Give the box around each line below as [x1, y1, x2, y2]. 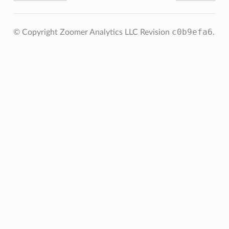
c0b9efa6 [171, 27, 213, 37]
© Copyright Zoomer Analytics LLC [13, 28, 140, 37]
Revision [140, 28, 172, 37]
